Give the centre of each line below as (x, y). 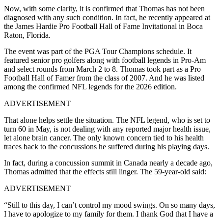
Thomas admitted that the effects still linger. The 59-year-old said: (105, 171)
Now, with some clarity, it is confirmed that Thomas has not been (104, 8)
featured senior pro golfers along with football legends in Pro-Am (105, 60)
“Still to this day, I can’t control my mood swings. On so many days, (110, 205)
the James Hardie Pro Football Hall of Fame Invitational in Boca (103, 26)
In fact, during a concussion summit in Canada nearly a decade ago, (108, 163)
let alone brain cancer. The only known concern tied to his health (104, 137)
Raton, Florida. (27, 35)
